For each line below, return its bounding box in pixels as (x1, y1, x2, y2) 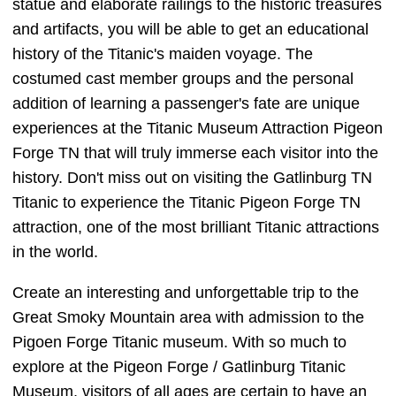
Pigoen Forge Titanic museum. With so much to (12, 333, 346, 352)
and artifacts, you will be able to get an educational (12, 20, 369, 39)
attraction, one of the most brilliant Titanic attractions (12, 218, 379, 237)
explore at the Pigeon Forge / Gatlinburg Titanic (12, 358, 346, 377)
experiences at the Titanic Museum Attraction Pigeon (12, 119, 383, 138)
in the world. (12, 243, 103, 262)
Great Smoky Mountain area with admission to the (12, 308, 364, 327)
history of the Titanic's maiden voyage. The (12, 45, 313, 64)
